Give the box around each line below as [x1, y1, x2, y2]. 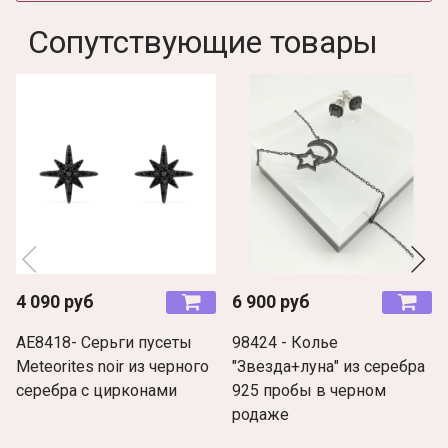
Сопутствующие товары [28, 22, 378, 61]
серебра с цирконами [16, 380, 177, 400]
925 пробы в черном [232, 380, 386, 400]
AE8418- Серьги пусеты [16, 332, 192, 352]
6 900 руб [232, 291, 310, 312]
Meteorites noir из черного [16, 356, 209, 376]
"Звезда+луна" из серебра [232, 356, 425, 376]
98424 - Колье [232, 332, 338, 352]
